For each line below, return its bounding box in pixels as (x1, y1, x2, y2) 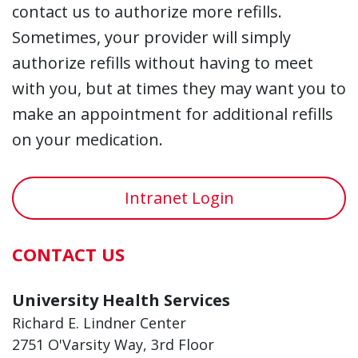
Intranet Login (124, 186, 234, 209)
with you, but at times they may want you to (12, 77, 346, 99)
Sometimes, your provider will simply (12, 26, 291, 48)
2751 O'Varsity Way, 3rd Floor (12, 334, 214, 354)
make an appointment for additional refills (12, 102, 333, 125)
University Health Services (12, 288, 230, 311)
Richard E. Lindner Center (12, 312, 186, 332)
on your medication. (12, 128, 163, 150)
